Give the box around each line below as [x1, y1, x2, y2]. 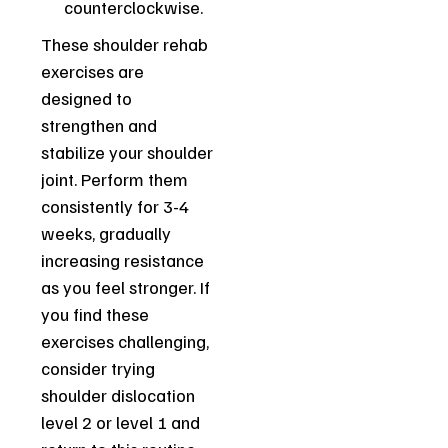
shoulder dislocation [41, 384, 196, 407]
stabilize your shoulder [41, 141, 214, 164]
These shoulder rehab [41, 33, 209, 56]
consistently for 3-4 [41, 195, 190, 218]
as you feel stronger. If [41, 276, 211, 299]
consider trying [41, 357, 156, 380]
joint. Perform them [41, 168, 189, 191]
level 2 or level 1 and [41, 411, 201, 434]
